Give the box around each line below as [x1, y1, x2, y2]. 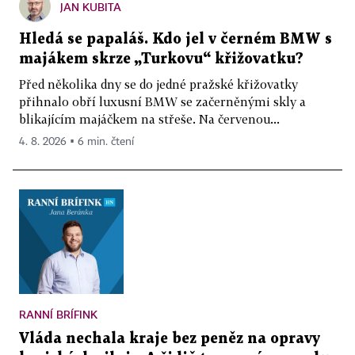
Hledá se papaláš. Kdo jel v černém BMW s [19, 32, 332, 46]
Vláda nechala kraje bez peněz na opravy [19, 331, 320, 345]
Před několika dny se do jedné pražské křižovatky [19, 76, 298, 91]
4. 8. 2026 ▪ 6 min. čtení [19, 136, 134, 147]
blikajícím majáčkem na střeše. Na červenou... [19, 111, 280, 126]
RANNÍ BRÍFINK [19, 307, 97, 321]
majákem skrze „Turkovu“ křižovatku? [19, 52, 303, 66]
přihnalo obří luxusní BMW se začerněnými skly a [19, 94, 306, 109]
